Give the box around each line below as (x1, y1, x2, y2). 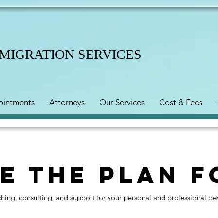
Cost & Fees (159, 97, 202, 107)
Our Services (99, 97, 145, 107)
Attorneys (49, 97, 85, 107)
